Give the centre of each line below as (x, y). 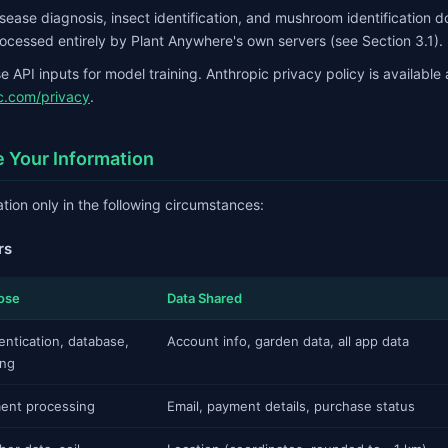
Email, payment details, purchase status (291, 406)
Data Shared (204, 298)
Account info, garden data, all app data (288, 341)
